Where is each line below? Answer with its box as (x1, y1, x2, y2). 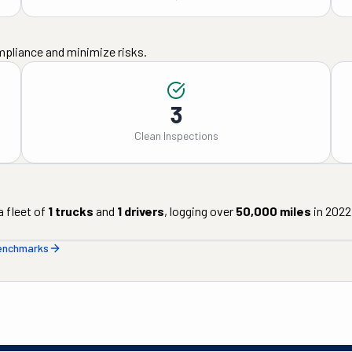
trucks (53, 203, 93, 218)
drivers (122, 203, 164, 218)
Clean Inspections (134, 129, 218, 142)
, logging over (164, 203, 233, 218)
